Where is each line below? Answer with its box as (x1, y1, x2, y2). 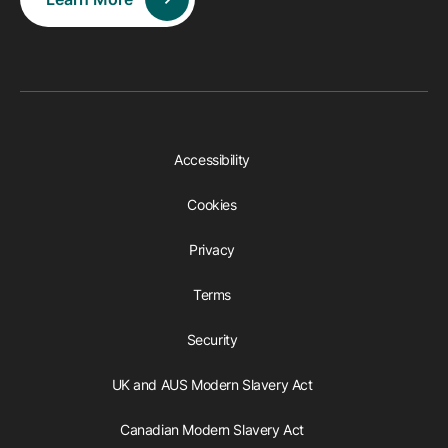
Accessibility (174, 151, 250, 169)
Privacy (188, 241, 236, 259)
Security (186, 331, 238, 349)
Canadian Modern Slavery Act (120, 421, 304, 439)
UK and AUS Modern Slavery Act (111, 376, 313, 394)
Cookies (187, 196, 237, 214)
